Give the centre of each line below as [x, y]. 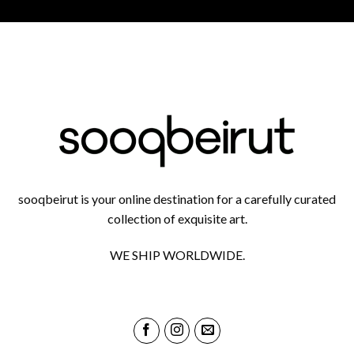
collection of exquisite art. [177, 219]
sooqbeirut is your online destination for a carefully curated [177, 199]
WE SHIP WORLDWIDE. [177, 255]
